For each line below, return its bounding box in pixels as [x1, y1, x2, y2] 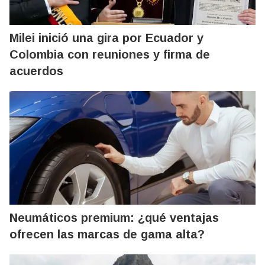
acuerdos [9, 64, 63, 77]
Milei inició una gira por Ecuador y [9, 31, 203, 44]
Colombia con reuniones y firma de [9, 47, 210, 61]
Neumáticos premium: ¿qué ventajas [9, 211, 219, 224]
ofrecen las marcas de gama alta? [9, 227, 205, 241]
